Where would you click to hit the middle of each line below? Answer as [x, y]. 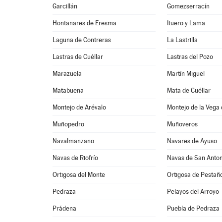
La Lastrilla [183, 40]
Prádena [65, 208]
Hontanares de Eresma [85, 23]
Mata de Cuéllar [189, 90]
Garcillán [65, 6]
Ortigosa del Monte [79, 175]
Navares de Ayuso [192, 141]
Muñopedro [69, 124]
